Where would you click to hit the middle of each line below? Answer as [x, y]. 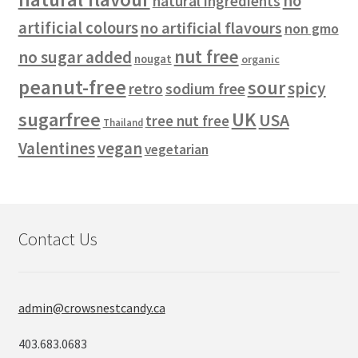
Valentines [56, 149]
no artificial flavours [211, 28]
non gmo [311, 29]
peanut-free [72, 88]
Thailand [123, 123]
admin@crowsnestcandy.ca [91, 308]
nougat [153, 60]
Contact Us [58, 239]
